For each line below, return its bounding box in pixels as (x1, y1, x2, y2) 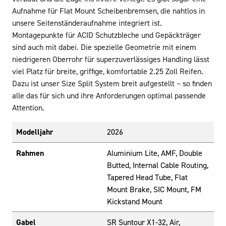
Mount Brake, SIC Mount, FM (107, 184, 201, 195)
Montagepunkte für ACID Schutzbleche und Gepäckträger (12, 30, 201, 40)
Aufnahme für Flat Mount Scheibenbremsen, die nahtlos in (12, 6, 205, 16)
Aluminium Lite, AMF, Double (107, 148, 202, 158)
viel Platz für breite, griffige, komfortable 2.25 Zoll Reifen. (12, 66, 203, 77)
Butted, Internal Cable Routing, (107, 160, 208, 171)
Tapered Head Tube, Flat (107, 172, 188, 183)
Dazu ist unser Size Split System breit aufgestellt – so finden (12, 78, 212, 89)
